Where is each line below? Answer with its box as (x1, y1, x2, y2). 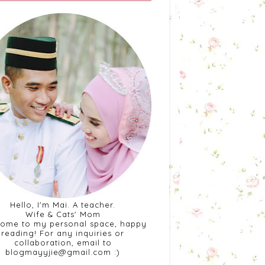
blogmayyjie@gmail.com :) (5, 247, 120, 257)
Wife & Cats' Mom (25, 209, 101, 219)
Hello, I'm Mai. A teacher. (10, 200, 115, 209)
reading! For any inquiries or (1, 228, 124, 238)
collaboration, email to (14, 238, 112, 247)
